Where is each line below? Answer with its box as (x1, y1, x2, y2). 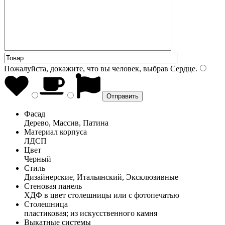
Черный (24, 154, 51, 163)
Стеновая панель (24, 181, 82, 190)
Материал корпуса (24, 127, 87, 136)
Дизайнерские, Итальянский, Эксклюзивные (24, 172, 178, 181)
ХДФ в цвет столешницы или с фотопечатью (24, 190, 179, 199)
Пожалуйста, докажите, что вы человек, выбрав (4, 64, 168, 73)
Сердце (168, 64, 195, 73)
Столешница (24, 199, 68, 208)
